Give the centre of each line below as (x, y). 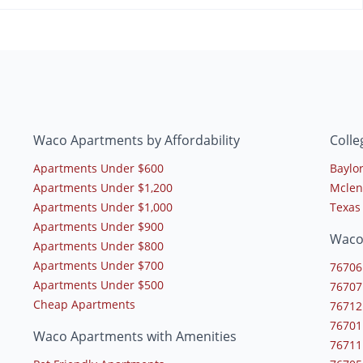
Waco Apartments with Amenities (135, 336)
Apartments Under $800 (98, 246)
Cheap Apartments (84, 304)
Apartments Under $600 (98, 168)
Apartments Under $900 (98, 226)
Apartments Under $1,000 (102, 207)
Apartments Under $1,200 (102, 187)
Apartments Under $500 (98, 284)
